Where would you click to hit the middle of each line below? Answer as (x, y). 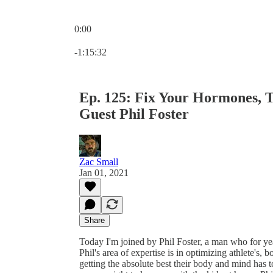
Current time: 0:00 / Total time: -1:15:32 (150, 39)
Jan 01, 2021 (104, 172)
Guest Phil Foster (134, 114)
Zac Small (99, 161)
